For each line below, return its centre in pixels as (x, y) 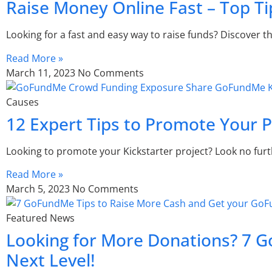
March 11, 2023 (42, 73)
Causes (22, 102)
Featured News (40, 218)
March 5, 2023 (39, 189)
